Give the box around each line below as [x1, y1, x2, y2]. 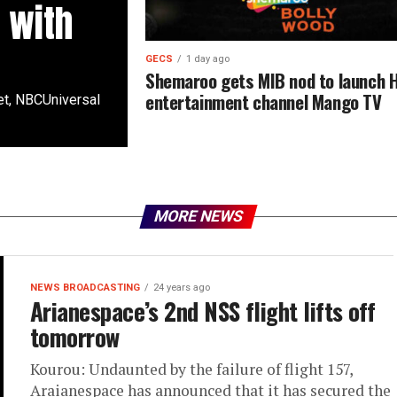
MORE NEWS [152, 207, 245, 225]
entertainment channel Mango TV [144, 87, 382, 115]
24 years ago [153, 282, 210, 293]
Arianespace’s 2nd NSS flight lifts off [30, 293, 376, 329]
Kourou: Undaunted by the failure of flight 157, [30, 359, 353, 379]
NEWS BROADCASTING [30, 282, 140, 293]
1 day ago [185, 52, 230, 65]
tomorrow [30, 319, 120, 354]
